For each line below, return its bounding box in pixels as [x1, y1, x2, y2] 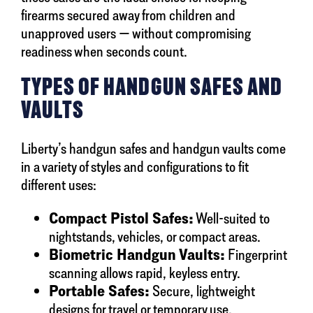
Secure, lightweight [150, 282, 255, 300]
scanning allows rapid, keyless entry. [49, 263, 240, 282]
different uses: [21, 175, 96, 194]
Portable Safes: [49, 282, 150, 300]
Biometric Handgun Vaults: [49, 245, 225, 264]
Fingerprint [225, 245, 287, 264]
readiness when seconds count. [21, 42, 187, 61]
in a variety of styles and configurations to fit [21, 157, 249, 176]
